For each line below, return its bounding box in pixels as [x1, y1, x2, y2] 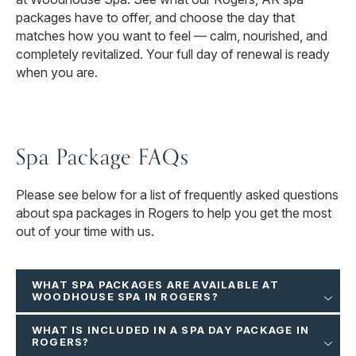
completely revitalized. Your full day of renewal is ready [16, 46, 330, 63]
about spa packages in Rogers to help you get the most [16, 205, 331, 222]
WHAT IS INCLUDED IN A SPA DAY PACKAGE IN [32, 323, 310, 337]
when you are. [16, 64, 98, 81]
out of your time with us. [16, 223, 154, 240]
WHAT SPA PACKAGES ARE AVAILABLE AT [32, 278, 279, 292]
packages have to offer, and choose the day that [16, 10, 295, 26]
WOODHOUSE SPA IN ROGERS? [32, 290, 219, 304]
